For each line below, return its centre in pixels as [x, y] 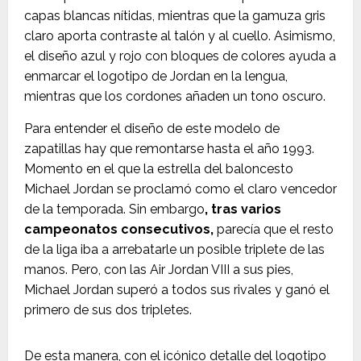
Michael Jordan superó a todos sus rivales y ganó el [177, 290]
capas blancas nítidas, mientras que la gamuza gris [175, 16]
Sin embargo [167, 209]
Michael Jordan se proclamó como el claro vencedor [180, 189]
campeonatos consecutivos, [119, 229]
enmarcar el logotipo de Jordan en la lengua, [156, 76]
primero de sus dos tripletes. [108, 310]
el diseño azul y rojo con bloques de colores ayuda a [180, 56]
